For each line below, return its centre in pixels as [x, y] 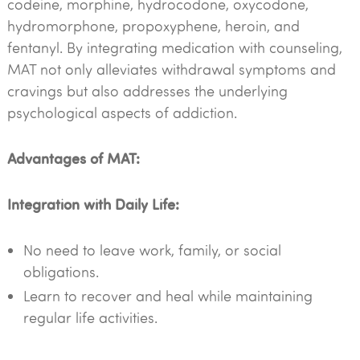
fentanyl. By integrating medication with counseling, [174, 47]
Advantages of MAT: [73, 158]
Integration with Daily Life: [93, 204]
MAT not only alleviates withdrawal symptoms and [171, 69]
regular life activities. [90, 317]
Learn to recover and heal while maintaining [168, 296]
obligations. [61, 272]
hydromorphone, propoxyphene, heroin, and [153, 26]
